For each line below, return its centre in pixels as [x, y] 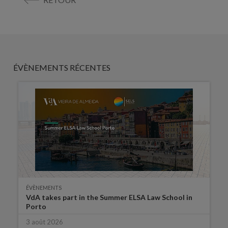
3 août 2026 [44, 222]
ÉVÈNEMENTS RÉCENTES [62, 68]
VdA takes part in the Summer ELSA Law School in [109, 197]
